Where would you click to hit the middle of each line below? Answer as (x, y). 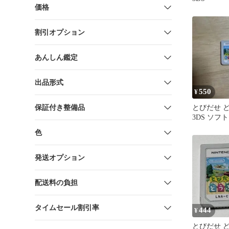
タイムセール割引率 (67, 208)
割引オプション (60, 32)
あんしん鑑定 (56, 57)
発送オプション (60, 157)
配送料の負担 (56, 182)
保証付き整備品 (60, 107)
